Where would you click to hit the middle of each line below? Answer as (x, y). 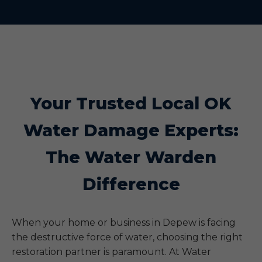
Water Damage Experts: (131, 130)
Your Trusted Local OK (131, 103)
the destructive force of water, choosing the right (127, 237)
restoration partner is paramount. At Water (111, 252)
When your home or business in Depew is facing (124, 223)
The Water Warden (131, 157)
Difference (131, 184)
